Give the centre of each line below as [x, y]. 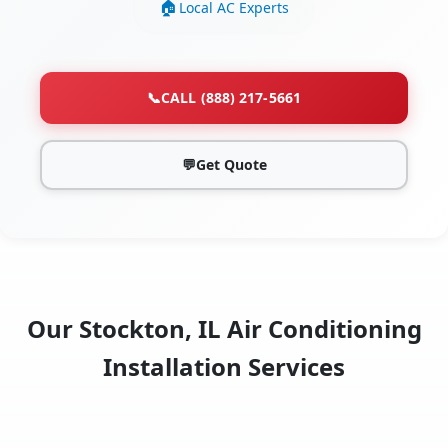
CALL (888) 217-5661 [231, 98]
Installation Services [224, 367]
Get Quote [231, 165]
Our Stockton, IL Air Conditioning [224, 329]
